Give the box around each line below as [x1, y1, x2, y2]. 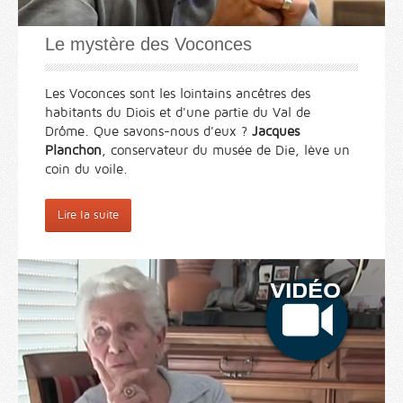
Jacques [252, 124, 300, 139]
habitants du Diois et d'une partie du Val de [45, 105, 310, 121]
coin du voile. [45, 162, 128, 177]
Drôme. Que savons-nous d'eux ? [45, 124, 252, 139]
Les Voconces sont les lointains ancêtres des [45, 86, 310, 102]
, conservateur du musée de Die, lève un [102, 143, 350, 158]
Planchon [45, 143, 102, 158]
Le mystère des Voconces [45, 34, 252, 55]
